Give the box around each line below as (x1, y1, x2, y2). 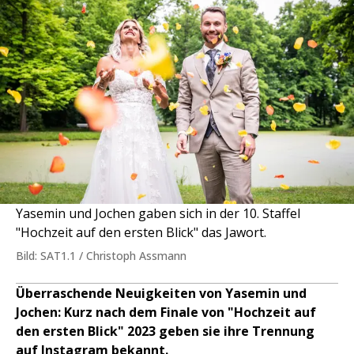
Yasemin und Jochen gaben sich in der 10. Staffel (16, 205, 300, 223)
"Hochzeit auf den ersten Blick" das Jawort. (16, 224, 266, 242)
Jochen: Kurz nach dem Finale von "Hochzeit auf (16, 303, 316, 322)
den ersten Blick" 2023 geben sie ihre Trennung (16, 322, 314, 341)
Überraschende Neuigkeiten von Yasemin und (16, 284, 307, 303)
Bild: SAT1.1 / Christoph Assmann (16, 248, 186, 264)
